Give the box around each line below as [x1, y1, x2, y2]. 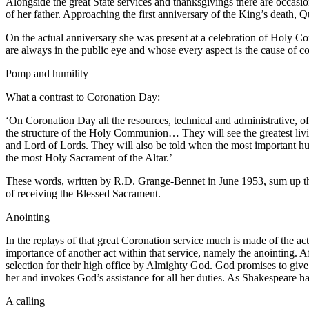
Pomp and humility [6, 68, 88, 80]
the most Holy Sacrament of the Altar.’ [6, 152, 172, 164]
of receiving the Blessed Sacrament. [6, 188, 161, 200]
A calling [6, 295, 45, 308]
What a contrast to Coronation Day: [6, 91, 160, 103]
